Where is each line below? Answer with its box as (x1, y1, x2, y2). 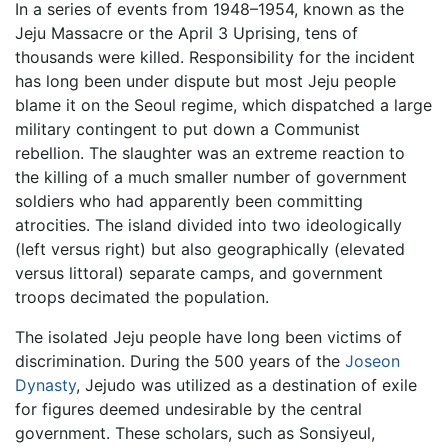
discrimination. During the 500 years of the (15, 350, 345, 371)
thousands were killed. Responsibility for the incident (15, 46, 415, 67)
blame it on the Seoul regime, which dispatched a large (15, 94, 432, 115)
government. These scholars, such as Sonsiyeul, (15, 422, 375, 443)
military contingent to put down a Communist (15, 118, 360, 139)
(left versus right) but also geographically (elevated (15, 238, 405, 259)
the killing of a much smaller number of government (15, 166, 407, 187)
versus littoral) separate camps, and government (15, 262, 383, 283)
